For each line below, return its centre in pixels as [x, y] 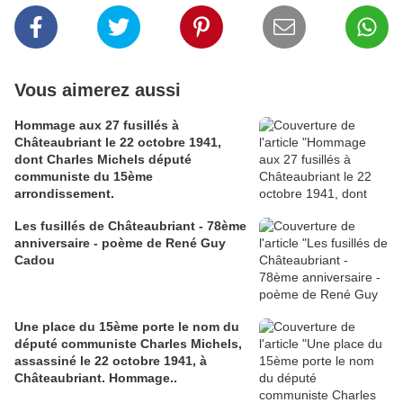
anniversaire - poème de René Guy [120, 242]
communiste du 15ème [84, 176]
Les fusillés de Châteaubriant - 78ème [130, 225]
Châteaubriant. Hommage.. [96, 377]
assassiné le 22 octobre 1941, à [111, 360]
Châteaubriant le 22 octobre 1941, [118, 142]
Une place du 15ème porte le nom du [127, 326]
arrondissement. [64, 193]
